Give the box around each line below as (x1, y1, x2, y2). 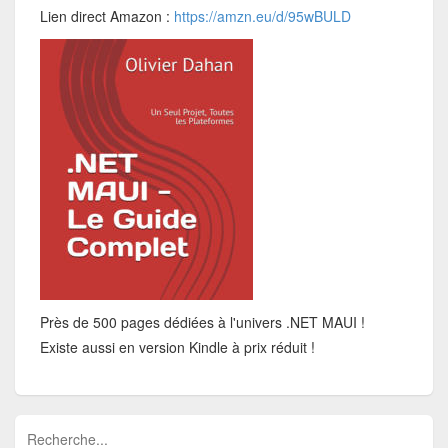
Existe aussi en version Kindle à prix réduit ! (40, 337, 320, 358)
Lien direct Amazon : (40, 6, 171, 27)
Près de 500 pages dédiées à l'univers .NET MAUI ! (40, 312, 366, 333)
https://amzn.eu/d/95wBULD (170, 6, 352, 27)
